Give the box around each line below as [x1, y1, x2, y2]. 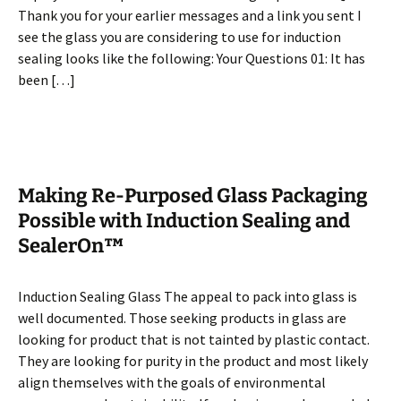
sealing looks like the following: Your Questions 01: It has [18, 49, 365, 67]
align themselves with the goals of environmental [18, 373, 326, 391]
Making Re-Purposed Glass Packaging [18, 183, 368, 208]
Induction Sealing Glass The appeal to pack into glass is [18, 287, 357, 305]
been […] [18, 71, 75, 89]
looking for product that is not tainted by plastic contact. [18, 330, 372, 348]
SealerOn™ [18, 234, 124, 258]
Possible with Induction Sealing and [18, 209, 350, 233]
